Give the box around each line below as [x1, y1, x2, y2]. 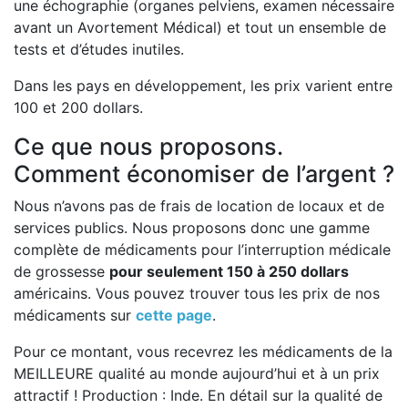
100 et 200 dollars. [14, 98, 143, 117]
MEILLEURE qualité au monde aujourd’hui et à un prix [14, 364, 380, 383]
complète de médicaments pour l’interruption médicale [14, 240, 391, 260]
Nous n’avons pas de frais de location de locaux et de [14, 197, 384, 216]
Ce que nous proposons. [14, 133, 283, 161]
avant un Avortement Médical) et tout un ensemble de [14, 18, 386, 37]
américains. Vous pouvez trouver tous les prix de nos [14, 284, 380, 303]
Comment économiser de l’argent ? [14, 160, 394, 189]
